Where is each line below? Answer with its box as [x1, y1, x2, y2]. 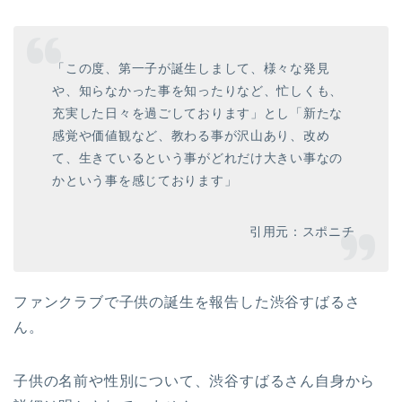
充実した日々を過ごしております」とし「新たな [52, 105, 344, 120]
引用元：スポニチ [249, 223, 355, 239]
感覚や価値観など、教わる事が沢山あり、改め [52, 127, 330, 143]
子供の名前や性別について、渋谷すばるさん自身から [13, 372, 376, 389]
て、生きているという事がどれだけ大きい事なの [52, 150, 344, 165]
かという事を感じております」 [52, 172, 238, 188]
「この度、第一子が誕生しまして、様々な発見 [52, 60, 330, 75]
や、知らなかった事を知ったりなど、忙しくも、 [52, 83, 344, 98]
